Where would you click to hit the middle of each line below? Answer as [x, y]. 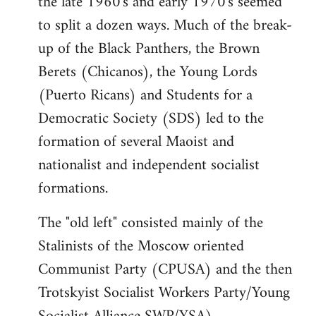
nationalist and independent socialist [149, 165]
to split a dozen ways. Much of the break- [165, 26]
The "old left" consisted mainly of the [151, 223]
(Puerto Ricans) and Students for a [145, 96]
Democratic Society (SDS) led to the [151, 119]
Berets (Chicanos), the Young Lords [148, 72]
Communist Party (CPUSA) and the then [165, 270]
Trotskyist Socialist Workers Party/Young [164, 293]
